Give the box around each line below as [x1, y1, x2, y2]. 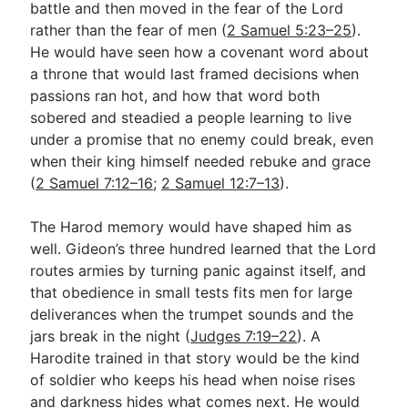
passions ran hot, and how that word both [30, 87, 321, 105]
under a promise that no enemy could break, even [30, 130, 374, 148]
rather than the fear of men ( [30, 21, 228, 39]
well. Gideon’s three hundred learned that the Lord [30, 240, 377, 258]
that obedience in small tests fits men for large [30, 283, 353, 301]
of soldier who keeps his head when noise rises [30, 371, 356, 389]
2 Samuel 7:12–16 [36, 174, 154, 192]
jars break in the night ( [30, 327, 191, 345]
